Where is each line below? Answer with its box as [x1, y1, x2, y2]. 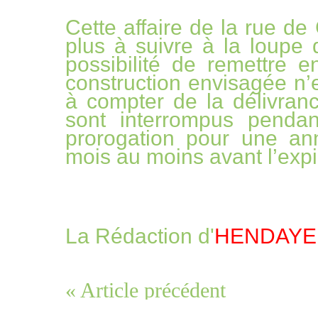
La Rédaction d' [65, 224, 214, 248]
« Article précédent [65, 278, 226, 302]
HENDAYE [214, 224, 317, 248]
